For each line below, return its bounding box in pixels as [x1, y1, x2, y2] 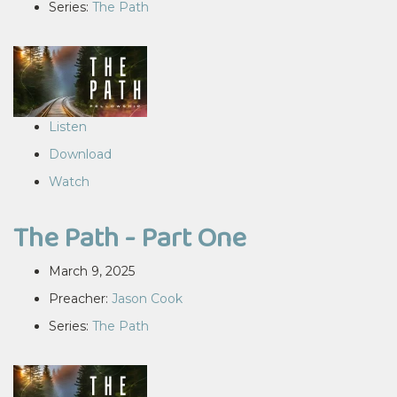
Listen [49, 119, 87, 135]
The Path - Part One [13, 216, 246, 258]
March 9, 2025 [49, 263, 135, 279]
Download [49, 146, 112, 162]
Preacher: [49, 291, 112, 307]
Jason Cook [112, 291, 183, 307]
